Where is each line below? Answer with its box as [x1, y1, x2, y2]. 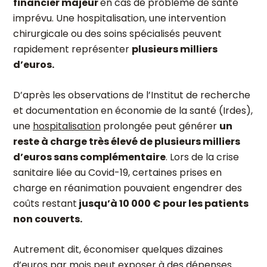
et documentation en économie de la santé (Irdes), [13, 104, 253, 117]
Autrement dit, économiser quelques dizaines [13, 243, 223, 256]
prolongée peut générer [101, 119, 219, 133]
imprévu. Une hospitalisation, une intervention [13, 11, 226, 25]
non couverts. [13, 212, 82, 226]
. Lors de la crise [166, 150, 239, 164]
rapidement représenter [13, 42, 132, 56]
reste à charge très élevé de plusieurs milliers [13, 135, 240, 148]
